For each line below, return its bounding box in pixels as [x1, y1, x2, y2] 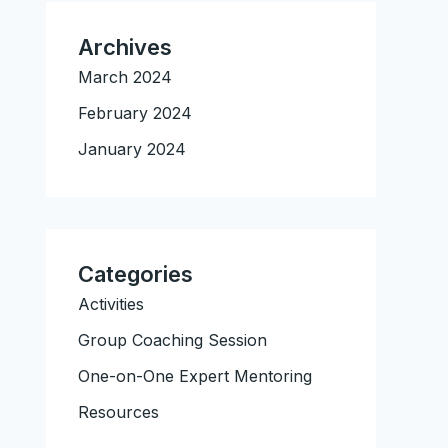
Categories [78, 261, 193, 288]
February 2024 [78, 103, 192, 124]
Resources [78, 402, 159, 423]
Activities [78, 294, 144, 315]
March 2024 [78, 67, 172, 88]
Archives [78, 34, 172, 61]
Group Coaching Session [78, 330, 267, 351]
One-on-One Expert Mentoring [78, 366, 312, 387]
